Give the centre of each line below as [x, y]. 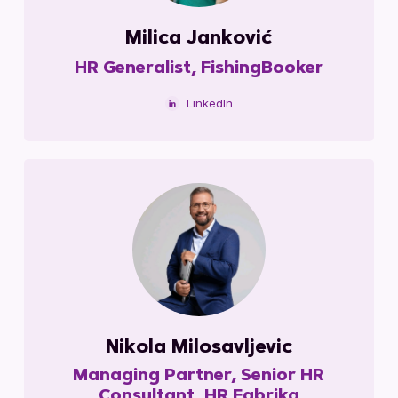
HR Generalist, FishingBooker [199, 70]
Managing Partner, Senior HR [199, 376]
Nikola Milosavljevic [199, 348]
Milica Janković [199, 40]
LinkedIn [209, 103]
